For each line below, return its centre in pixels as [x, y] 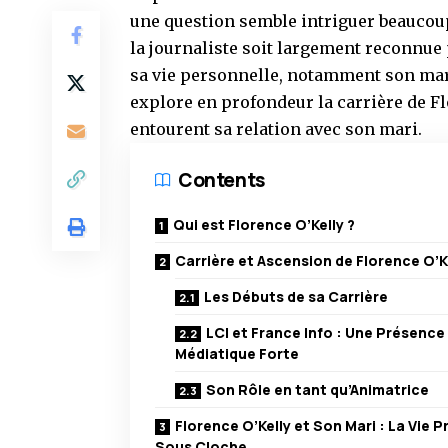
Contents [221, 180]
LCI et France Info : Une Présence [325, 333]
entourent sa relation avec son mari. [276, 129]
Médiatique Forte [237, 354]
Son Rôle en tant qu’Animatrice [317, 390]
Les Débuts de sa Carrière [296, 297]
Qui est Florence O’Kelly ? [264, 225]
